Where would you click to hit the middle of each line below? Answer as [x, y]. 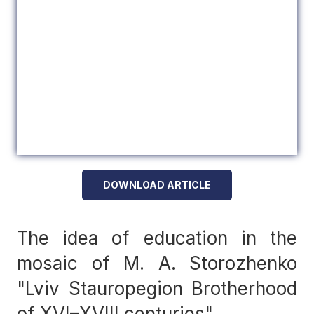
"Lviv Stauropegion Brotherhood [157, 289]
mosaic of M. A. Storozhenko [157, 264]
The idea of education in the [157, 238]
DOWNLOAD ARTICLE [157, 185]
